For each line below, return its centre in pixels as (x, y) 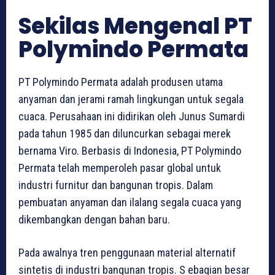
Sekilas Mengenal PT (135, 26)
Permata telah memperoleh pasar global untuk (120, 168)
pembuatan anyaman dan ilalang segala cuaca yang (130, 202)
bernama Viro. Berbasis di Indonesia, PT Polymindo (130, 150)
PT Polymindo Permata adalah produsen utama (121, 82)
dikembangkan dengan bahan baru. (94, 219)
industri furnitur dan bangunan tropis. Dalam (116, 185)
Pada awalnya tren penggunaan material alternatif (127, 252)
